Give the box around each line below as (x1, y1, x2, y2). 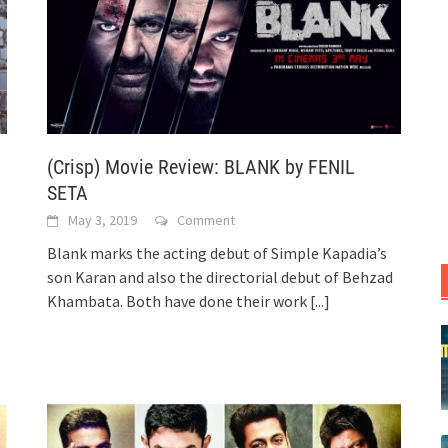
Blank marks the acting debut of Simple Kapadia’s (47, 243, 388, 264)
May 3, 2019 (68, 211, 138, 230)
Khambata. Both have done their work (47, 291, 311, 312)
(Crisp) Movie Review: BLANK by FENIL (47, 155, 356, 180)
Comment (177, 211, 236, 230)
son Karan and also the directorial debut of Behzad (47, 267, 394, 288)
